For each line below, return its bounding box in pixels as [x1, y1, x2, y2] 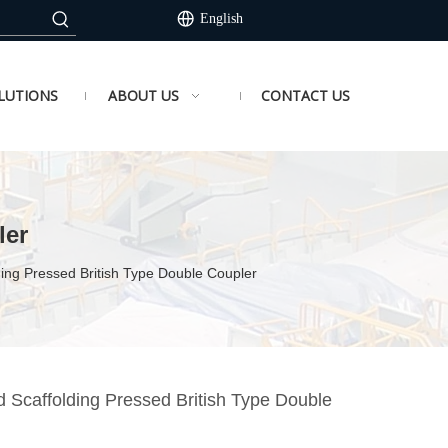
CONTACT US [261, 86, 350, 105]
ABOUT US [108, 86, 179, 105]
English [200, 11, 243, 26]
